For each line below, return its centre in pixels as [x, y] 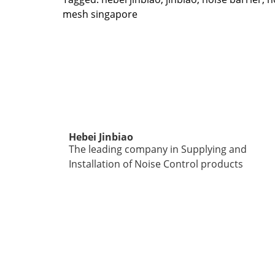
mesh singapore [100, 14]
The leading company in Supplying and [158, 149]
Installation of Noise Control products [156, 164]
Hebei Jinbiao [101, 137]
